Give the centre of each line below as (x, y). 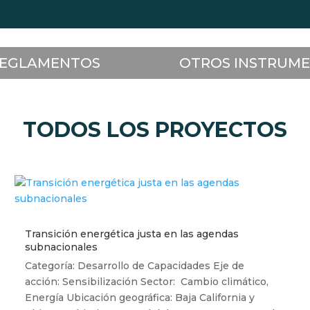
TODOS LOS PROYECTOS (155, 130)
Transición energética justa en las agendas (132, 234)
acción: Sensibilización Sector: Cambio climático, (147, 282)
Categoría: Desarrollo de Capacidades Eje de (135, 266)
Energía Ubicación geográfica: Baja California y (140, 298)
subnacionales (62, 247)
